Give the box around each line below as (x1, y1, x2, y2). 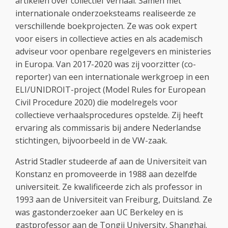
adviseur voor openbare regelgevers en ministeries (15, 46, 211, 58)
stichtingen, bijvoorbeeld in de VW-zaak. (15, 135, 167, 147)
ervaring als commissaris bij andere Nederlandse (15, 122, 201, 134)
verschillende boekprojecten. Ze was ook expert (15, 20, 197, 32)
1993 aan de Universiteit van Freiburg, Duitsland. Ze (15, 194, 212, 206)
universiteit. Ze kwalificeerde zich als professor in (15, 181, 202, 193)
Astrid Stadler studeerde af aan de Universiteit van (15, 156, 207, 167)
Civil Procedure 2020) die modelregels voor (15, 97, 178, 108)
